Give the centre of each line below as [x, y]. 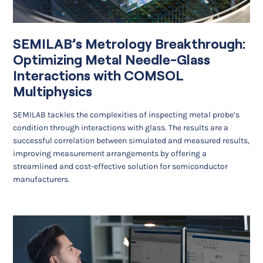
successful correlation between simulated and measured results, [131, 141]
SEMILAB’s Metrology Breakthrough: [129, 44]
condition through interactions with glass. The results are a [121, 128]
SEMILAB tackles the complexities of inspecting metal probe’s [127, 115]
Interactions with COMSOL [99, 75]
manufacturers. [42, 180]
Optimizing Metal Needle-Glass [112, 60]
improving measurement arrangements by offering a [110, 154]
